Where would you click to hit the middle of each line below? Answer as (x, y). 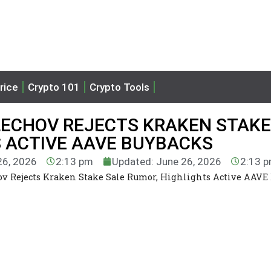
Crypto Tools (119, 87)
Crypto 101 (54, 87)
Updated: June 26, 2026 (166, 161)
